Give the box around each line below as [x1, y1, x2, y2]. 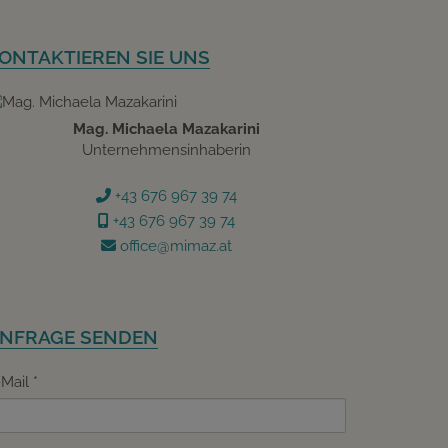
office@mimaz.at [115, 236, 232, 255]
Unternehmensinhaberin [81, 141, 251, 160]
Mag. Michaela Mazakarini [72, 120, 260, 139]
